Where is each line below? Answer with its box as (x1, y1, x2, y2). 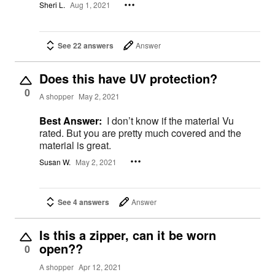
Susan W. (39, 156, 71, 167)
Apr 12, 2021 (79, 261, 122, 272)
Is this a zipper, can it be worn (39, 226, 216, 244)
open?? (39, 239, 83, 258)
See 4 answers (58, 196, 109, 208)
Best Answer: (39, 113, 102, 128)
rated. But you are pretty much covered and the (39, 125, 241, 140)
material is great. (39, 137, 111, 152)
